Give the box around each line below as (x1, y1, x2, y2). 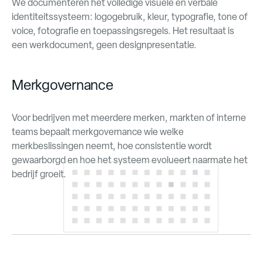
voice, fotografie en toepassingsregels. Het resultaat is (12, 25, 234, 37)
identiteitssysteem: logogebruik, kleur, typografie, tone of (12, 11, 248, 23)
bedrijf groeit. (12, 168, 66, 180)
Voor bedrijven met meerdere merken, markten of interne (12, 112, 246, 124)
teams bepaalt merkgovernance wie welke (12, 126, 184, 138)
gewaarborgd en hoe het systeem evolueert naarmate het (12, 154, 248, 166)
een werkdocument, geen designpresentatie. (12, 39, 197, 51)
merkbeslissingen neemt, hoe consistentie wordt (12, 140, 212, 152)
